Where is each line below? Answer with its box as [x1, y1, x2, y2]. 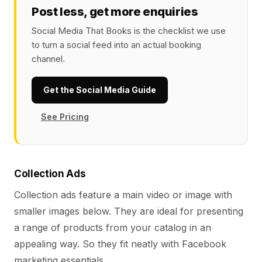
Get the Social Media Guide [43, 85, 156, 95]
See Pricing [41, 112, 89, 122]
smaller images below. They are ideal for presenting [14, 205, 243, 217]
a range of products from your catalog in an [14, 222, 211, 233]
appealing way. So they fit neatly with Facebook [14, 238, 226, 250]
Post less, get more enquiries [32, 5, 198, 19]
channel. [32, 53, 65, 64]
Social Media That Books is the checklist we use [32, 25, 226, 36]
